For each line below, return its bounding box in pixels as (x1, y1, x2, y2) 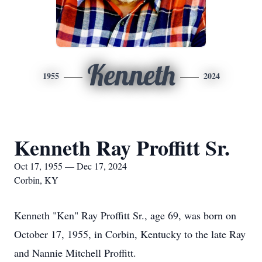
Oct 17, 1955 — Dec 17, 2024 (14, 160, 127, 172)
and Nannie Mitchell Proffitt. (14, 246, 140, 260)
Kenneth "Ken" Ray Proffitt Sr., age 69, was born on (14, 208, 236, 222)
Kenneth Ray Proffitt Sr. (14, 132, 230, 163)
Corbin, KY (14, 174, 58, 186)
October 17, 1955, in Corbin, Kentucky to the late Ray (14, 227, 246, 241)
